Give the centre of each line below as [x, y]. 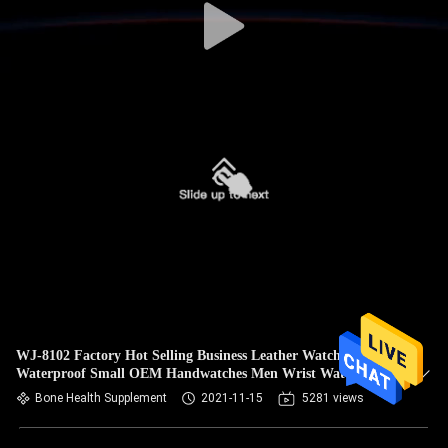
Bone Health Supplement [101, 398]
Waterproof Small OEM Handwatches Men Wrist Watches [193, 373]
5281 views [333, 398]
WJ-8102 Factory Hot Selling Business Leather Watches [184, 355]
